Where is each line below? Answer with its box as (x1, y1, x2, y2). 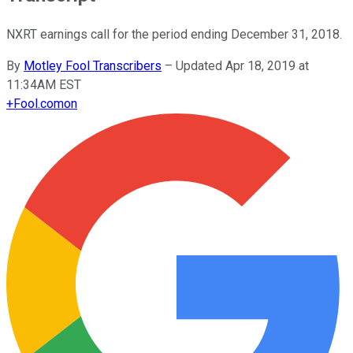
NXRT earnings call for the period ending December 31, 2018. (6, 26, 342, 42)
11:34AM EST (6, 76, 81, 92)
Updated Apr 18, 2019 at (176, 58, 309, 73)
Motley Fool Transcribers (24, 58, 162, 73)
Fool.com (13, 95, 64, 111)
